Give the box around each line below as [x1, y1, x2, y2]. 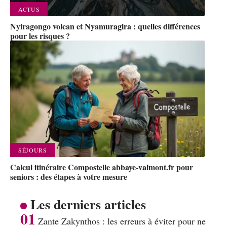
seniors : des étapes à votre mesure [10, 170, 127, 182]
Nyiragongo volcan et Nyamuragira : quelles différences [10, 20, 200, 32]
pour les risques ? [10, 29, 70, 42]
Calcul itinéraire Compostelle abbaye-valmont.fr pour [10, 161, 193, 173]
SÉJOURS [18, 145, 47, 154]
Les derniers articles [30, 194, 146, 214]
